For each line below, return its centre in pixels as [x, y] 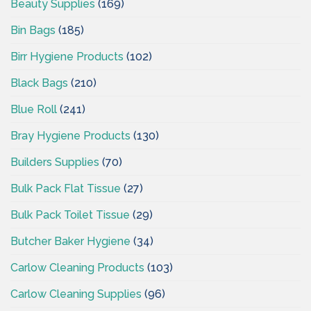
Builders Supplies [55, 162]
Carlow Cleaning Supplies [76, 294]
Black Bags [39, 83]
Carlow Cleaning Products [77, 267]
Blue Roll [34, 109]
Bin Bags [33, 30]
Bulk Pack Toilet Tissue [70, 215]
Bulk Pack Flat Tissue [66, 188]
